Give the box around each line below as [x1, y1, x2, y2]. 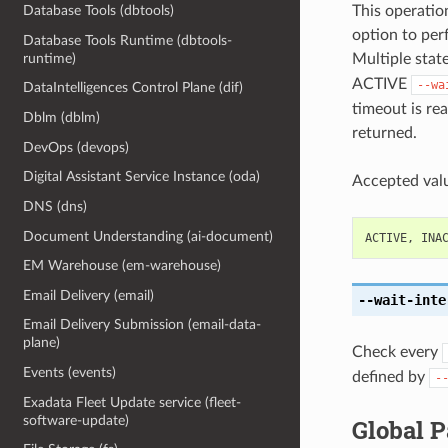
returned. [351, 124, 417, 141]
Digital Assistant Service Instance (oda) [23, 169, 261, 185]
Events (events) [23, 365, 117, 381]
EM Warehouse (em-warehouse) [23, 258, 222, 274]
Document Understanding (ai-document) [23, 228, 274, 244]
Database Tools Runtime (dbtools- [23, 32, 233, 48]
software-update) [23, 412, 130, 428]
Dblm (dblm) [23, 110, 101, 126]
